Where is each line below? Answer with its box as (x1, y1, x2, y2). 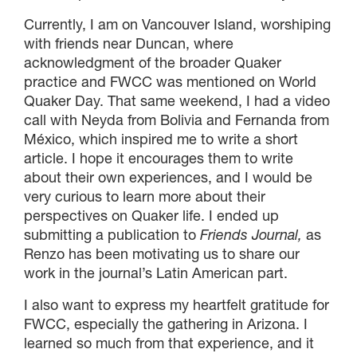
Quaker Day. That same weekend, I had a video (24, 91, 330, 110)
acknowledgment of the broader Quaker (24, 53, 281, 72)
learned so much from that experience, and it (24, 333, 314, 352)
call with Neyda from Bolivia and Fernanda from (24, 110, 329, 129)
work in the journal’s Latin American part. (24, 263, 292, 282)
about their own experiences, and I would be (24, 167, 312, 186)
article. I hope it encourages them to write (24, 148, 293, 167)
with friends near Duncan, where (24, 33, 233, 53)
